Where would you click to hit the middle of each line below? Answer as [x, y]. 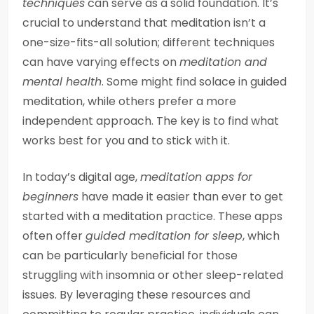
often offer [54, 236]
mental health [62, 82]
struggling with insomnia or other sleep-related [153, 275]
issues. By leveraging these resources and [136, 295]
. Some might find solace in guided [194, 82]
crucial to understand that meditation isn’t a [144, 23]
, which [261, 236]
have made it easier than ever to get [181, 197]
